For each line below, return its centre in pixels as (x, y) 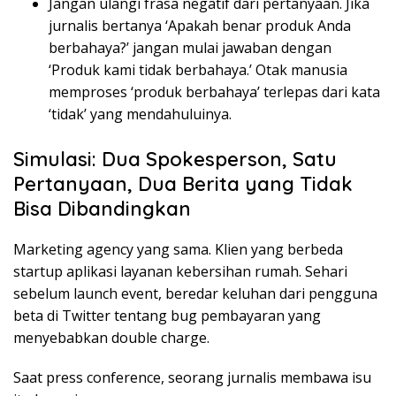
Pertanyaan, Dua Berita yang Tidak (183, 184)
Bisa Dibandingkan (102, 209)
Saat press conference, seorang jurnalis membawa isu (192, 378)
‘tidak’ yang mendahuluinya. (140, 114)
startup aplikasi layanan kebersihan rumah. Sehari (180, 272)
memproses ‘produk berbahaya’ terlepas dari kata (214, 92)
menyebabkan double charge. (111, 338)
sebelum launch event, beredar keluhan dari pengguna (195, 294)
